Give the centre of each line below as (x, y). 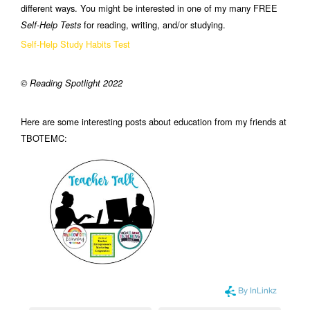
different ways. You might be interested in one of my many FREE (149, 8)
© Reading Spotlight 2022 (72, 83)
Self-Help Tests (51, 25)
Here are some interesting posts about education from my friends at (154, 121)
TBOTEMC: (44, 138)
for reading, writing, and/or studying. (153, 25)
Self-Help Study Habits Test (75, 44)
